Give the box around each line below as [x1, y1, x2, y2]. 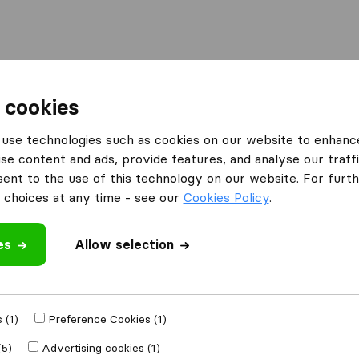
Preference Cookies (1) [47, 312, 167, 326]
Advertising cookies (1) [41, 341, 160, 355]
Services [284, 77, 333, 91]
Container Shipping [143, 77, 250, 91]
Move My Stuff [6, 290, 101, 306]
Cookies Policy [183, 189, 269, 205]
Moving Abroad [23, 77, 109, 91]
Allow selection [74, 236, 174, 252]
